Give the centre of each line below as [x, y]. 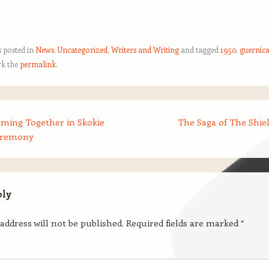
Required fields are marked [183, 223]
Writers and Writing [145, 50]
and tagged [200, 50]
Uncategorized [83, 50]
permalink [38, 64]
